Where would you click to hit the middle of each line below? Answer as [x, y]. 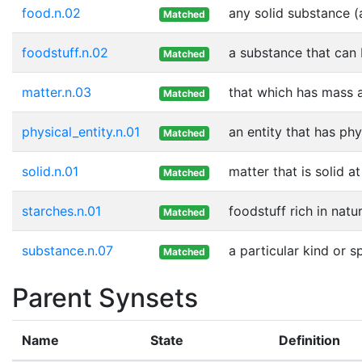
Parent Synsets [105, 297]
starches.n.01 [61, 210]
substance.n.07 [67, 250]
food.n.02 [51, 13]
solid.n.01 [50, 171]
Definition [309, 340]
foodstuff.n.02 [65, 52]
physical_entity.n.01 [81, 131]
